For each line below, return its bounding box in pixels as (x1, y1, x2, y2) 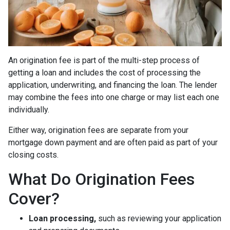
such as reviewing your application (98, 214, 221, 223)
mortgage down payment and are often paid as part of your (8, 138, 218, 147)
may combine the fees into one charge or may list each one (8, 92, 219, 102)
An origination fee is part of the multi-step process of (8, 55, 200, 65)
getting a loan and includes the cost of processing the (8, 68, 201, 78)
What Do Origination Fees (8, 169, 195, 189)
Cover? (8, 189, 60, 208)
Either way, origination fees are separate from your (8, 125, 188, 135)
